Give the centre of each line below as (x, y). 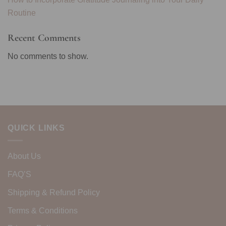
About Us (24, 156)
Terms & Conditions (43, 210)
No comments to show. (48, 56)
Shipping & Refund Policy (54, 192)
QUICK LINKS (37, 127)
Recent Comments (44, 38)
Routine (22, 13)
